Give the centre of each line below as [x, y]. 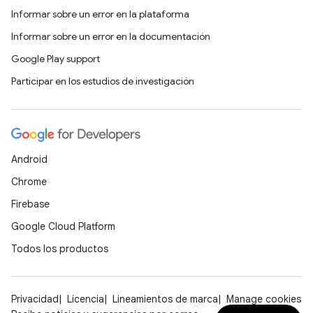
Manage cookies [264, 299]
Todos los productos [60, 249]
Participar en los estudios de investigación [103, 81]
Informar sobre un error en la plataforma [100, 14]
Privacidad [35, 299]
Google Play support [56, 59]
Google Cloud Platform [63, 227]
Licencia [86, 299]
